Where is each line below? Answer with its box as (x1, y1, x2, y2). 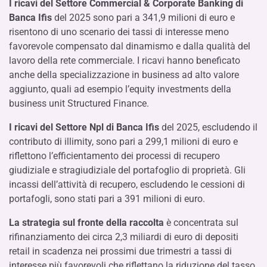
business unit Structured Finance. (9, 98, 149, 109)
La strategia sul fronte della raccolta (9, 217, 164, 228)
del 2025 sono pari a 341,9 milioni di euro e (54, 12, 235, 23)
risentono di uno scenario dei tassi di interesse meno (9, 26, 229, 38)
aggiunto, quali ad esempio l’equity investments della (9, 83, 231, 95)
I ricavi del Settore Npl (9, 122, 104, 133)
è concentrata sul (164, 217, 238, 228)
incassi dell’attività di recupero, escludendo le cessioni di (9, 179, 245, 190)
